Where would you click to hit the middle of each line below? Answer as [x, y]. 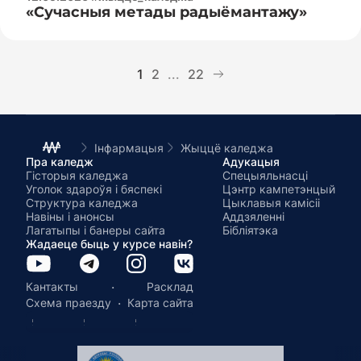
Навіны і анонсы [70, 216]
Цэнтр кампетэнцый [279, 189]
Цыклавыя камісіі [271, 202]
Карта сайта [160, 303]
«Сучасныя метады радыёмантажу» [166, 12]
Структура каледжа [82, 202]
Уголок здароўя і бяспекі [94, 189]
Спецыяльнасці [265, 175]
